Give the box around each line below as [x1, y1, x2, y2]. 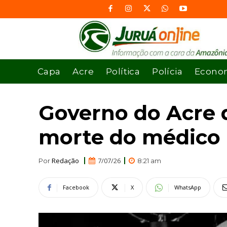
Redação [52, 156, 79, 165]
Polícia [152, 66, 183, 77]
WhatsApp [174, 183, 201, 192]
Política [106, 66, 140, 77]
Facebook [63, 183, 89, 192]
